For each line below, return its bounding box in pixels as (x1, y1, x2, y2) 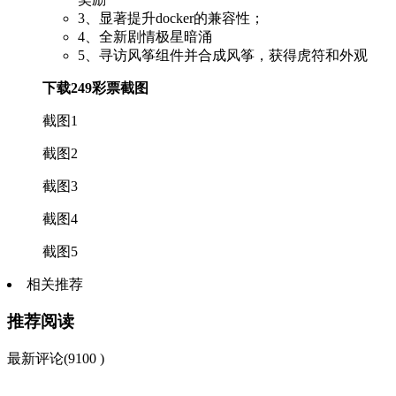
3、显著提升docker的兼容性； (78, 10, 264, 26)
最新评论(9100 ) (7, 351, 104, 367)
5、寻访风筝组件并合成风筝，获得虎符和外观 (78, 47, 368, 63)
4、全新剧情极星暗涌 (78, 28, 212, 44)
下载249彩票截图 (42, 80, 148, 95)
